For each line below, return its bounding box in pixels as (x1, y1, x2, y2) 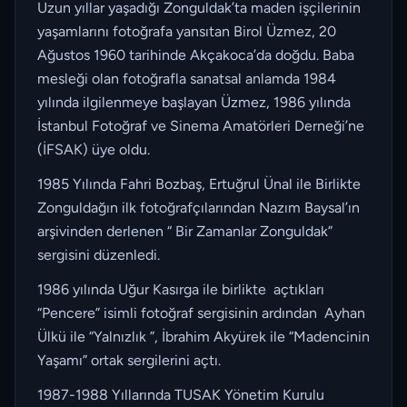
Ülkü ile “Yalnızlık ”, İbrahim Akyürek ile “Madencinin (37, 328, 370, 345)
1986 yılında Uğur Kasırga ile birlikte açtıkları (37, 281, 324, 298)
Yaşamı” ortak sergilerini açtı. (37, 352, 221, 369)
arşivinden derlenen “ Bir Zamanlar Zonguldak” (37, 223, 333, 240)
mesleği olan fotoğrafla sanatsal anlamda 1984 (37, 70, 340, 87)
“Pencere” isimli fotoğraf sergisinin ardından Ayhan (37, 304, 365, 322)
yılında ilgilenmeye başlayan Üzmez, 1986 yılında (37, 94, 351, 111)
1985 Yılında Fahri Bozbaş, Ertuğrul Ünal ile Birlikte (37, 175, 361, 193)
